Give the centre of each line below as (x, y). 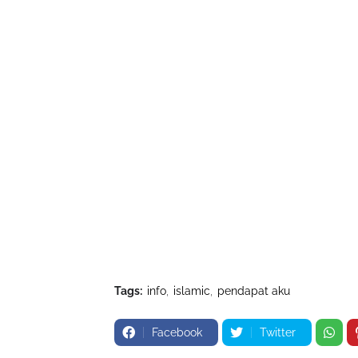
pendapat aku (254, 291)
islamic (192, 291)
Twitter (278, 332)
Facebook (177, 332)
